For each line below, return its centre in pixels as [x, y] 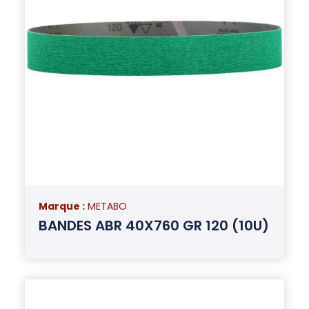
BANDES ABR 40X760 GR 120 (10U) [153, 225]
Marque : [61, 206]
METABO [107, 206]
